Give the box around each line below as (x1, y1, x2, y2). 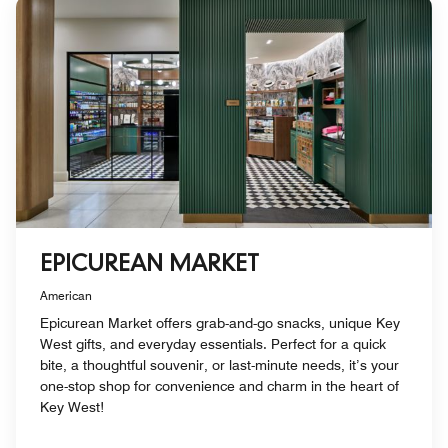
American (40, 288, 92, 304)
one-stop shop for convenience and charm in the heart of (40, 378, 399, 395)
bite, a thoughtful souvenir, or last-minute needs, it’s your (40, 357, 399, 374)
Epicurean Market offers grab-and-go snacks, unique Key (40, 315, 400, 332)
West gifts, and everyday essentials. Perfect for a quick (40, 336, 386, 353)
